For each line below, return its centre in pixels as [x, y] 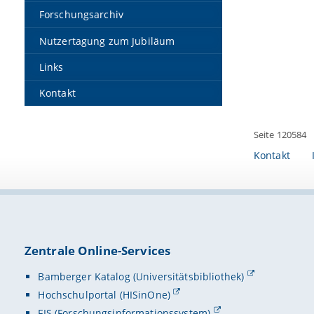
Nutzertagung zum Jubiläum [107, 41]
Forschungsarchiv [81, 15]
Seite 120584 [280, 134]
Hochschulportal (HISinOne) [104, 294]
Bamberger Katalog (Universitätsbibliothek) [141, 276]
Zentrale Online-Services [97, 251]
